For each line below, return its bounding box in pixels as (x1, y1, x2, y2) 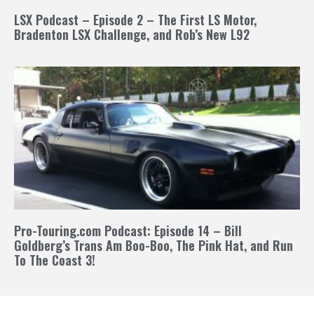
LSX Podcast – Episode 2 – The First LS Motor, (14, 10, 257, 29)
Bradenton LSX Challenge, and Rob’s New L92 (14, 25, 250, 43)
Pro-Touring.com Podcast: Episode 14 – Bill (14, 221, 242, 240)
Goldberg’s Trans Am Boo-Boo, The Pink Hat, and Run (14, 235, 293, 254)
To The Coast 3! (14, 250, 95, 269)
